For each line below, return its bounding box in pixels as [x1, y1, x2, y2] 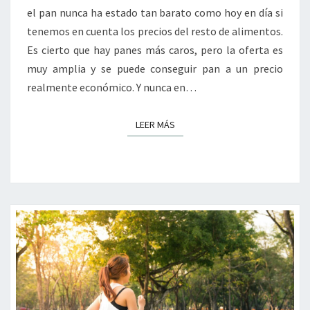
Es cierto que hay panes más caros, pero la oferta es [27, 43, 283, 57]
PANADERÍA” [154, 8, 228, 22]
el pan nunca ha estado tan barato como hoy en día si [27, 6, 283, 20]
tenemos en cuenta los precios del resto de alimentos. [27, 24, 283, 39]
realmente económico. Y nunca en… [27, 80, 197, 95]
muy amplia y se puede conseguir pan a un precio [27, 62, 283, 76]
